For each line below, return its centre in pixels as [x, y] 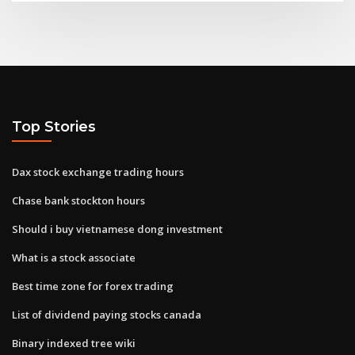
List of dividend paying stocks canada [107, 314]
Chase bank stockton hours [78, 200]
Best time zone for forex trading [93, 286]
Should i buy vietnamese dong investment [117, 229]
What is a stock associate [74, 257]
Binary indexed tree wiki [74, 343]
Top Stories [54, 127]
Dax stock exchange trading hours [98, 172]
